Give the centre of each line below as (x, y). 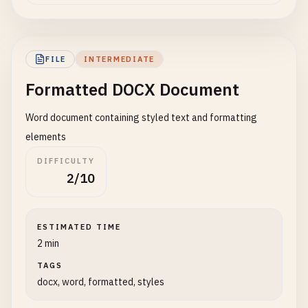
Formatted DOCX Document (132, 89)
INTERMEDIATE (120, 59)
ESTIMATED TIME (79, 227)
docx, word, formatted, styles (101, 282)
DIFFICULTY (66, 161)
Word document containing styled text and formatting (141, 118)
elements (46, 137)
